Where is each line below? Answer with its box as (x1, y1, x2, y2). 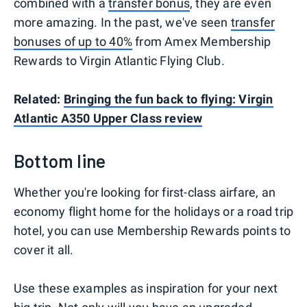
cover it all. (14, 243, 74, 258)
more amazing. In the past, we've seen (14, 15, 231, 30)
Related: (14, 92, 64, 107)
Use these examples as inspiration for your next (14, 281, 278, 296)
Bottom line (14, 150, 106, 172)
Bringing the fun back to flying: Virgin (63, 92, 273, 107)
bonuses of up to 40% (14, 34, 132, 49)
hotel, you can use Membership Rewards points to (14, 223, 291, 238)
